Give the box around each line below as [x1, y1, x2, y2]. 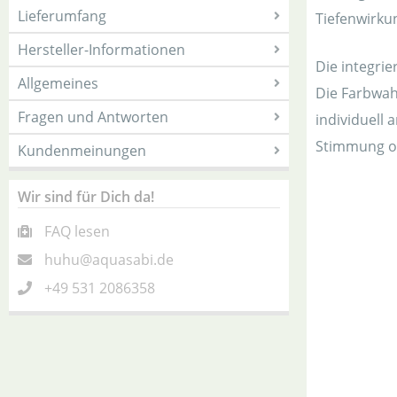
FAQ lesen [44, 222, 110, 241]
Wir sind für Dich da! [18, 187, 154, 206]
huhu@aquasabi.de [44, 250, 174, 269]
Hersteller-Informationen [18, 40, 185, 59]
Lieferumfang [18, 6, 106, 26]
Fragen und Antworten [18, 107, 168, 127]
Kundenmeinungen [18, 141, 146, 160]
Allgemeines [18, 74, 98, 93]
